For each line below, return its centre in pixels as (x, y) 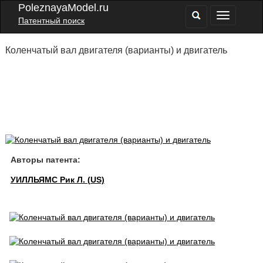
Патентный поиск (51, 21)
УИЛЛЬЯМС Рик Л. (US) (57, 180)
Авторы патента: (45, 160)
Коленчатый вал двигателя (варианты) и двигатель (116, 50)
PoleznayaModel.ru (63, 8)
